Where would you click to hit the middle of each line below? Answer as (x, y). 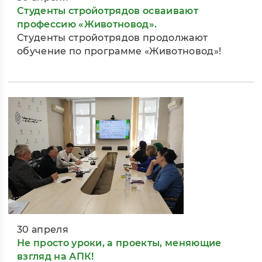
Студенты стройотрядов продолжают (113, 38)
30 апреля (43, 230)
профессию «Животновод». (87, 25)
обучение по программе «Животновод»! (119, 51)
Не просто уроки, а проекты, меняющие (119, 243)
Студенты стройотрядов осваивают (108, 11)
